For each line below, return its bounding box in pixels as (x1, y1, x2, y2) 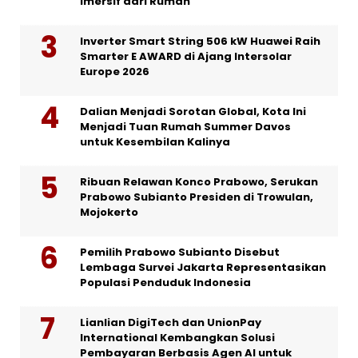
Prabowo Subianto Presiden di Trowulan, (80, 189, 313, 205)
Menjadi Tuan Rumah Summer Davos (80, 119, 291, 135)
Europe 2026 (80, 64, 149, 80)
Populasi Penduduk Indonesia (80, 275, 251, 291)
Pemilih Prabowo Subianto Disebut (80, 245, 280, 261)
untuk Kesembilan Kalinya (80, 134, 230, 150)
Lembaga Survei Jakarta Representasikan (80, 260, 326, 276)
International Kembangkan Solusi (80, 330, 275, 346)
